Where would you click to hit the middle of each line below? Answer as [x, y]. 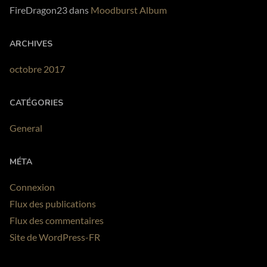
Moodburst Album [129, 10]
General [26, 128]
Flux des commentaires [57, 220]
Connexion [32, 187]
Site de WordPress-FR [55, 237]
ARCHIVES [31, 44]
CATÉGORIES [36, 103]
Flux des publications [53, 203]
